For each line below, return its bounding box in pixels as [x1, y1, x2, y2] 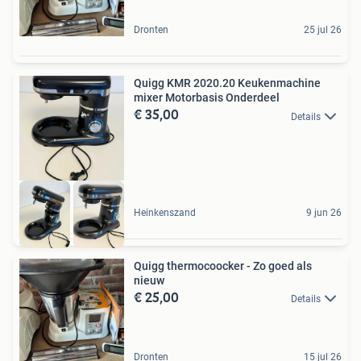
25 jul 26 [304, 24, 342, 36]
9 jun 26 [306, 206, 342, 218]
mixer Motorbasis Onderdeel [134, 91, 280, 105]
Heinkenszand [134, 206, 196, 218]
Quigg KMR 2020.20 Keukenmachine [134, 77, 321, 90]
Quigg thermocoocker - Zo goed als [134, 259, 312, 272]
